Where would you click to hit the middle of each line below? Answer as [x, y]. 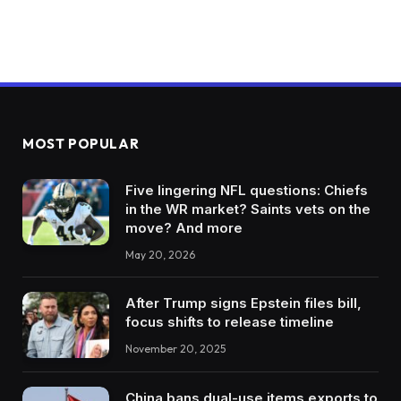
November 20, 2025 [175, 348]
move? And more [184, 227]
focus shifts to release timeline [230, 321]
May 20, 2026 [160, 254]
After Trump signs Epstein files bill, [243, 303]
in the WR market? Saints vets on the [248, 209]
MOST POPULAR [81, 143]
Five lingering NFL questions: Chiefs [247, 190]
